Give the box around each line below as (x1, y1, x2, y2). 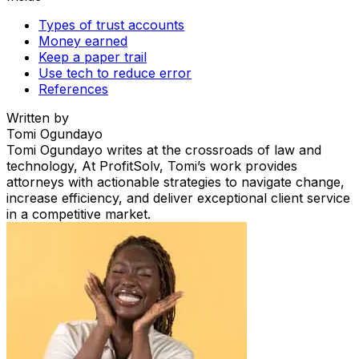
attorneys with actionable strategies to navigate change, (6, 174, 345, 191)
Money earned (38, 33, 127, 50)
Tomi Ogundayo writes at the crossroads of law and (6, 142, 321, 159)
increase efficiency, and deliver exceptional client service (6, 190, 350, 207)
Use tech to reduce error (38, 65, 192, 82)
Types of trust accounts (38, 17, 184, 34)
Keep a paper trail (38, 49, 147, 66)
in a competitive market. (6, 206, 151, 223)
